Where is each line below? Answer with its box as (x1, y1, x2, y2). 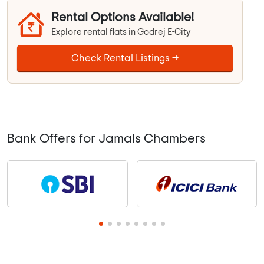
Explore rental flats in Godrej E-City (51, 28, 191, 37)
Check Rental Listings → (71, 53, 179, 64)
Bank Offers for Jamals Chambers (7, 132, 206, 146)
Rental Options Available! (51, 11, 194, 24)
